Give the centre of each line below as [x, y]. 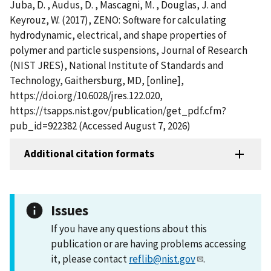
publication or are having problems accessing [149, 243]
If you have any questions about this [129, 228]
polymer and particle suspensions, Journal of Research [129, 50]
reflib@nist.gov [162, 259]
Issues [70, 210]
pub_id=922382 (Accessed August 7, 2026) [100, 126]
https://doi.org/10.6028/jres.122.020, [86, 95]
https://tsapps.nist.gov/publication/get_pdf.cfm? [118, 110]
